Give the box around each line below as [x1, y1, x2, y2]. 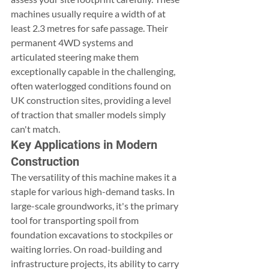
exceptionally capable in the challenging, [11, 65, 177, 77]
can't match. [11, 123, 60, 134]
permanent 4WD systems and [11, 37, 135, 48]
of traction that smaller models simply [11, 109, 168, 120]
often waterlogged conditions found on [11, 80, 173, 91]
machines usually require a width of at [11, 8, 168, 19]
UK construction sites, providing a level [11, 94, 173, 106]
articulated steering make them [11, 51, 141, 62]
